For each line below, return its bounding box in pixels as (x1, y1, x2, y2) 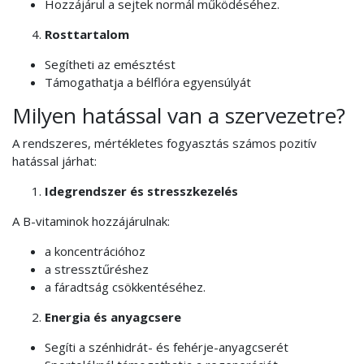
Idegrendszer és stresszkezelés (45, 183, 238, 200)
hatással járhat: (12, 153, 97, 170)
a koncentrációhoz (45, 243, 145, 260)
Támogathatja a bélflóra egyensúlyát (45, 73, 251, 90)
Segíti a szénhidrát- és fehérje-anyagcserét (45, 339, 288, 356)
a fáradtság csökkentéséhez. (45, 279, 206, 296)
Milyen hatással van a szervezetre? (12, 100, 345, 130)
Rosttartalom (45, 25, 129, 42)
